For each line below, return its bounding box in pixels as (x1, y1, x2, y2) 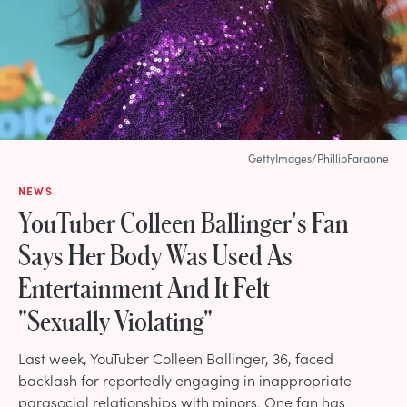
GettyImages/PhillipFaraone (248, 150, 389, 165)
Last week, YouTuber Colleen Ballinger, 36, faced (18, 347, 333, 368)
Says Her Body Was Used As (18, 238, 293, 270)
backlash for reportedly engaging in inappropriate (18, 369, 352, 390)
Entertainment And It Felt (18, 271, 270, 303)
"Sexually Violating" (18, 303, 213, 335)
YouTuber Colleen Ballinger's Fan (18, 205, 349, 237)
